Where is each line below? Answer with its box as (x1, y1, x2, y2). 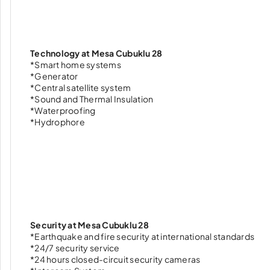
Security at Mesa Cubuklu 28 (30, 219, 149, 230)
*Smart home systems (30, 59, 121, 70)
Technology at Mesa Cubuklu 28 (30, 48, 163, 58)
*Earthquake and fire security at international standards (30, 231, 254, 242)
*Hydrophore (30, 116, 85, 127)
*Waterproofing (30, 105, 96, 116)
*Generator (30, 71, 78, 81)
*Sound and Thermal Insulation (30, 93, 154, 104)
